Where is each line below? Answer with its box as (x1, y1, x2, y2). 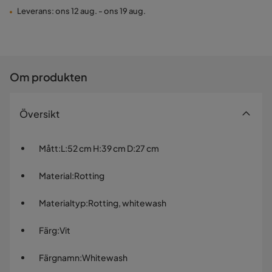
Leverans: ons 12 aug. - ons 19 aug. (17, 6, 146, 16)
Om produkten (10, 70, 87, 84)
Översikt (19, 107, 59, 121)
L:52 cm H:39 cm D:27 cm (61, 143, 159, 154)
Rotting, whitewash (88, 197, 166, 209)
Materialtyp (39, 197, 86, 209)
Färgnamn (39, 252, 80, 263)
